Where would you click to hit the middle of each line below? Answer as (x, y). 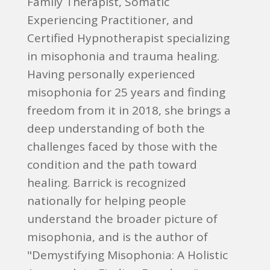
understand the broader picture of (122, 219)
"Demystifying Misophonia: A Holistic (127, 255)
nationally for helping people (106, 201)
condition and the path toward (112, 165)
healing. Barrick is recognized (106, 183)
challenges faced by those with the (122, 146)
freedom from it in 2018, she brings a (129, 110)
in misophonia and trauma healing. (123, 56)
